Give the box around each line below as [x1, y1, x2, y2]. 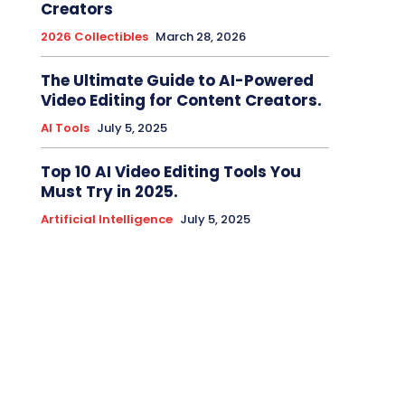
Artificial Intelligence [40, 211, 173, 229]
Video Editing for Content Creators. [40, 89, 322, 112]
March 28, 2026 [155, 28, 246, 46]
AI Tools [40, 119, 89, 137]
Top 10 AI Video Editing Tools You [40, 161, 301, 184]
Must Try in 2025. [40, 181, 178, 203]
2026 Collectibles [40, 28, 148, 46]
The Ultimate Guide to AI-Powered [40, 70, 314, 92]
